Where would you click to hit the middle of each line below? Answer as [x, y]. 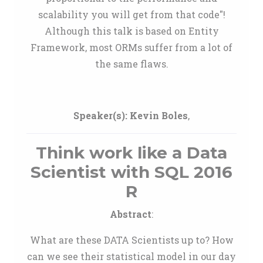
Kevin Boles [159, 115]
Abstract [131, 214]
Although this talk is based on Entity [131, 31]
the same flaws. [131, 64]
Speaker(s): [100, 115]
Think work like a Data [131, 153]
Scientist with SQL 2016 [131, 172]
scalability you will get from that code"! [131, 14]
